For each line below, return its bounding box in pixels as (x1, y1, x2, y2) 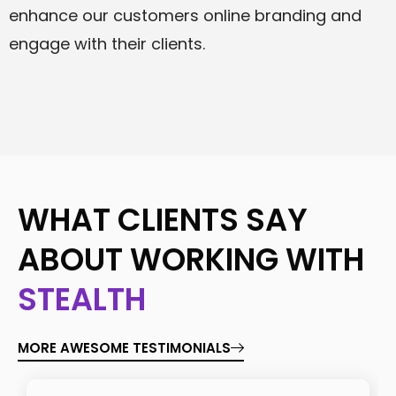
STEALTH (18, 277, 146, 321)
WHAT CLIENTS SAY (18, 197, 308, 241)
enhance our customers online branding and (9, 4, 362, 27)
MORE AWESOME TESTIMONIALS (18, 338, 231, 357)
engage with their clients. (9, 32, 205, 55)
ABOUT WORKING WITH (18, 237, 364, 281)
